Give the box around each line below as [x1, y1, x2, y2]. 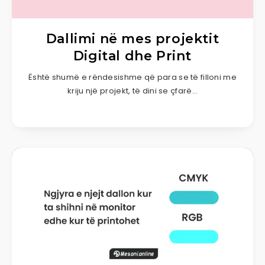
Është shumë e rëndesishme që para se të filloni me [28, 71, 237, 83]
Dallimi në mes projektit [46, 30, 219, 47]
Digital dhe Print [73, 47, 192, 64]
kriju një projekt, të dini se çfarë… [67, 85, 198, 96]
